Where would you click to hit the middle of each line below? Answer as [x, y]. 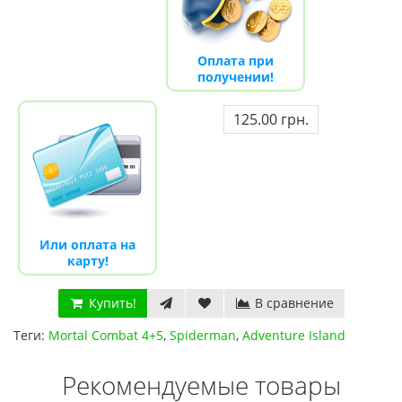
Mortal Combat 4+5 [106, 335]
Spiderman [203, 335]
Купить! [110, 303]
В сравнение [292, 303]
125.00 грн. [271, 119]
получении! [236, 77]
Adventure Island [294, 335]
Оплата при [236, 61]
